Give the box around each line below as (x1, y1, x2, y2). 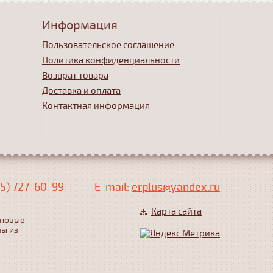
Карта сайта (151, 206, 202, 217)
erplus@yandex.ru (132, 180, 220, 194)
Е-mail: (94, 180, 132, 194)
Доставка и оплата (42, 85, 121, 96)
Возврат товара (42, 70, 108, 81)
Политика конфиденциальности (42, 55, 180, 66)
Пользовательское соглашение (42, 40, 174, 51)
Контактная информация (42, 101, 150, 112)
